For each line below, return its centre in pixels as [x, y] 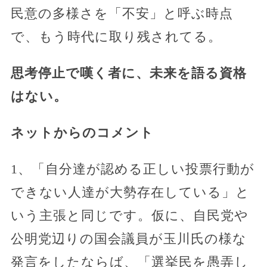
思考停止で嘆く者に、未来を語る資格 [128, 73]
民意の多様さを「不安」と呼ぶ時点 [122, 14]
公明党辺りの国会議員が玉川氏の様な [128, 239]
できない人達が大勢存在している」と [130, 193]
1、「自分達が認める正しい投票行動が [132, 169]
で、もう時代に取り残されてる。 [116, 37]
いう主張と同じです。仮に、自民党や [129, 216]
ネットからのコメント [82, 133]
